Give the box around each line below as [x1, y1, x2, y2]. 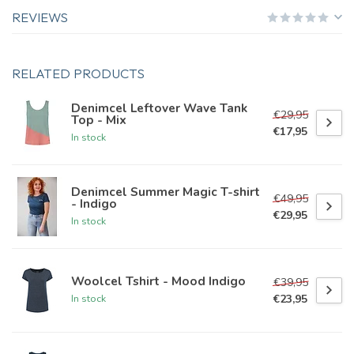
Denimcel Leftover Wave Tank [71, 99, 247, 116]
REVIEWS [12, 9, 68, 26]
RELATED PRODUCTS [12, 65, 145, 82]
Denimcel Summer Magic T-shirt [71, 183, 260, 200]
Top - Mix [71, 111, 126, 128]
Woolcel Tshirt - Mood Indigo [71, 273, 246, 290]
